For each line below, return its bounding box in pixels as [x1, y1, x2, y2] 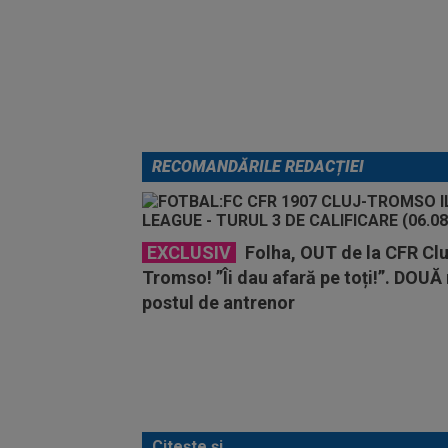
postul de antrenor [142, 291, 295, 313]
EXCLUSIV [147, 241, 231, 263]
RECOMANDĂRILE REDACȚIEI [152, 156, 364, 176]
